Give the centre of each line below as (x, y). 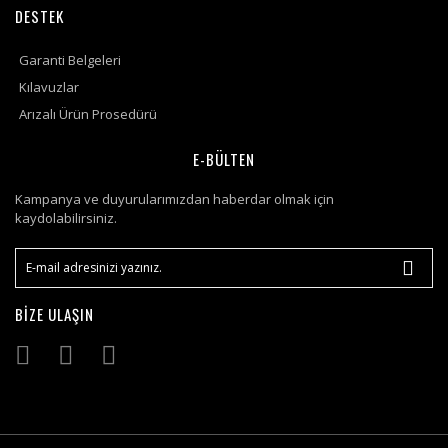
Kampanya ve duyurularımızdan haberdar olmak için (174, 199)
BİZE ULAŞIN (54, 314)
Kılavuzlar (49, 87)
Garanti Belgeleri (70, 60)
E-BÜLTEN (224, 159)
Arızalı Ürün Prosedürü (88, 114)
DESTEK (39, 16)
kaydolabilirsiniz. (66, 218)
